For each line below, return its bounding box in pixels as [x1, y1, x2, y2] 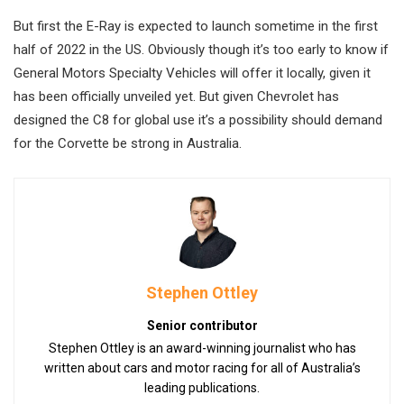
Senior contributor [146, 318, 258, 334]
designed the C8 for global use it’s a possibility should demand [14, 112, 382, 129]
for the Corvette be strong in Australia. [14, 135, 242, 152]
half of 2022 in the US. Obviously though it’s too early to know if [14, 41, 389, 59]
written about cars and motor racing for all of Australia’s [43, 361, 361, 376]
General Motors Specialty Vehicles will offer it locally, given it [14, 65, 371, 82]
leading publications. [144, 381, 260, 396]
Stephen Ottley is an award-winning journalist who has [48, 341, 356, 356]
